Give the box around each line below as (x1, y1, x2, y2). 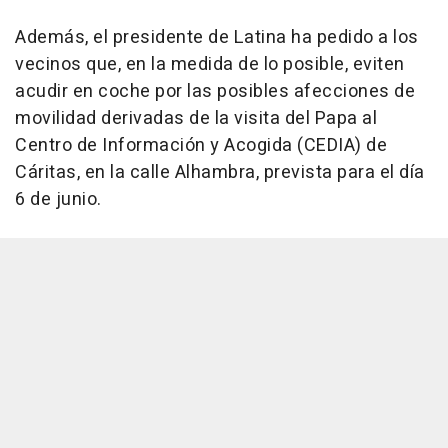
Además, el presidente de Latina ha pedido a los (15, 23, 419, 51)
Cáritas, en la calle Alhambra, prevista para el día (15, 158, 425, 186)
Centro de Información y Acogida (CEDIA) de (15, 131, 387, 159)
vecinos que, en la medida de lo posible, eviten (15, 50, 405, 78)
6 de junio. (15, 185, 102, 213)
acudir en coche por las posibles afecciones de (15, 77, 415, 105)
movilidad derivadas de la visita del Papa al (15, 104, 377, 132)
